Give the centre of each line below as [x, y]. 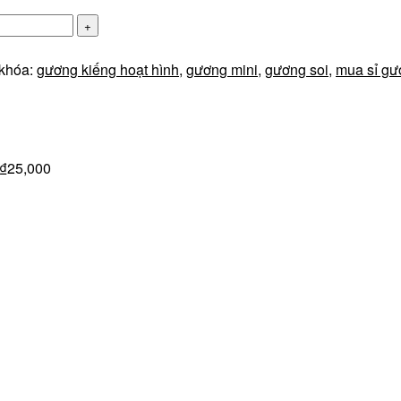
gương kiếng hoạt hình [108, 69]
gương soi [297, 69]
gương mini [222, 69]
